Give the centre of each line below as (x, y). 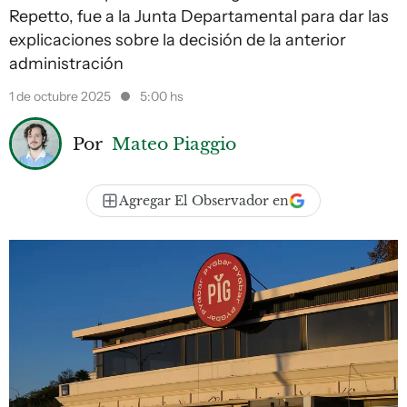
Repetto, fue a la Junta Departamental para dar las (199, 16)
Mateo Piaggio (174, 143)
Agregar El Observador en (204, 201)
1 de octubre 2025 (61, 96)
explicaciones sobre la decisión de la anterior (178, 40)
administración (66, 64)
